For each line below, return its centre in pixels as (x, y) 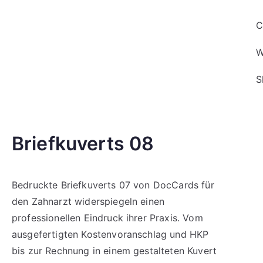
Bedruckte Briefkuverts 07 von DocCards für (113, 185)
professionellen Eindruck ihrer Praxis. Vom (107, 218)
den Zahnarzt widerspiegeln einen (88, 201)
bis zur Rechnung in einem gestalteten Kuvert (114, 251)
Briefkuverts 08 (83, 144)
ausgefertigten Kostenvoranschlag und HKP (110, 234)
